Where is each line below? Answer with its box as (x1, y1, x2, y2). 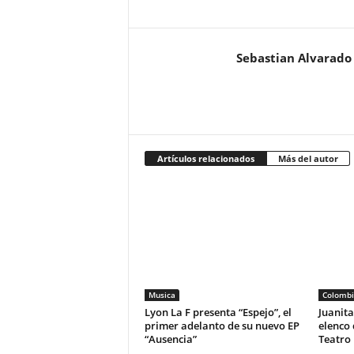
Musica (148, 289, 175, 301)
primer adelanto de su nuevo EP (144, 318, 299, 333)
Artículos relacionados (156, 153, 254, 165)
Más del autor (277, 153, 338, 165)
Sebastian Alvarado (235, 50, 352, 66)
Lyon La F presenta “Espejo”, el (144, 305, 292, 320)
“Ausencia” (144, 332, 197, 347)
